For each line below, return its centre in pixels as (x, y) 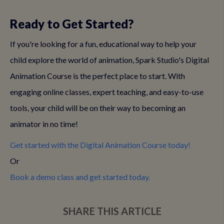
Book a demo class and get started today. (80, 177)
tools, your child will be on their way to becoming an (98, 108)
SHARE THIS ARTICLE (112, 211)
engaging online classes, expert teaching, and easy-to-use (107, 92)
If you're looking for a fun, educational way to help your (103, 44)
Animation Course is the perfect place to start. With (97, 76)
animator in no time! (44, 124)
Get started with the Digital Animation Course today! (100, 145)
